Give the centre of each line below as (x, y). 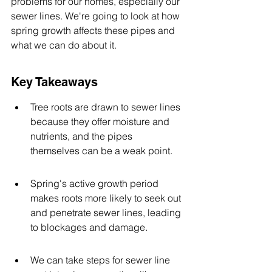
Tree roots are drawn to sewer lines (107, 107)
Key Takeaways (54, 82)
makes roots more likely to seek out (107, 198)
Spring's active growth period (96, 183)
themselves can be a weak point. (101, 151)
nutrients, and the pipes (83, 136)
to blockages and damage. (89, 227)
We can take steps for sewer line (101, 260)
